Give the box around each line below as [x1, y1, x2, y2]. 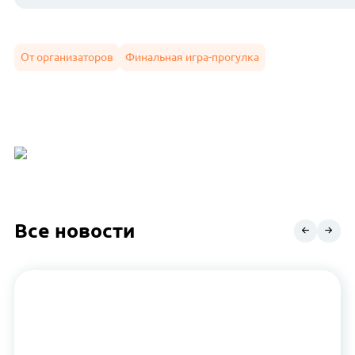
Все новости [14, 219, 136, 242]
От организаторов [20, 51, 113, 64]
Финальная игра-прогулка [125, 51, 260, 64]
